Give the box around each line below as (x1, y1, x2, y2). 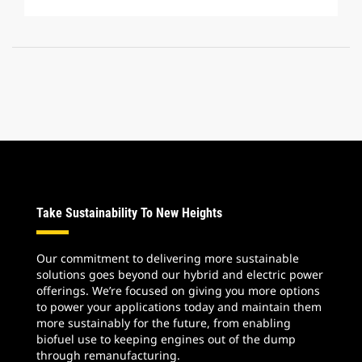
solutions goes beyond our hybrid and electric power (36, 267, 323, 282)
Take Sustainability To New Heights (36, 205, 222, 221)
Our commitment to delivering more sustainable (36, 250, 299, 266)
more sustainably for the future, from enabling (36, 315, 291, 330)
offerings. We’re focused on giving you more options (36, 283, 320, 298)
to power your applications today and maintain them (36, 299, 322, 314)
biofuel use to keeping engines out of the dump (36, 331, 296, 347)
